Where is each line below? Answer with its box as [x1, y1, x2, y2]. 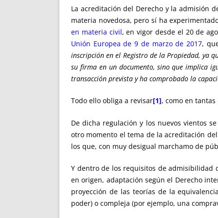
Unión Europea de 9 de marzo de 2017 [71, 39, 202, 48]
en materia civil [71, 27, 122, 36]
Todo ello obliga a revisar [71, 96, 153, 106]
